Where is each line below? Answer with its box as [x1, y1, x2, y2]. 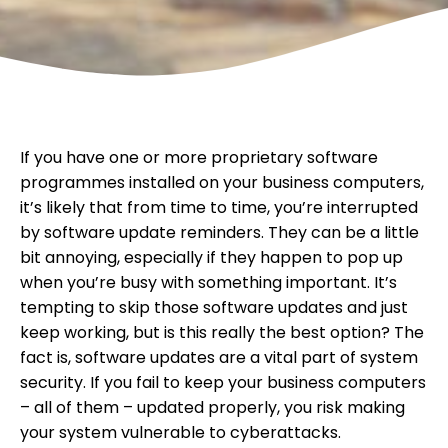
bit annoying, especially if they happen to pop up [20, 246, 403, 270]
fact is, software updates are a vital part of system [20, 346, 418, 370]
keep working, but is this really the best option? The [20, 321, 424, 345]
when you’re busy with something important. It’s [20, 271, 397, 295]
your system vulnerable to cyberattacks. [20, 421, 341, 445]
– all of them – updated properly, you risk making [20, 396, 405, 420]
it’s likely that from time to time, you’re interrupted [20, 196, 418, 220]
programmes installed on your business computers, [20, 171, 424, 195]
